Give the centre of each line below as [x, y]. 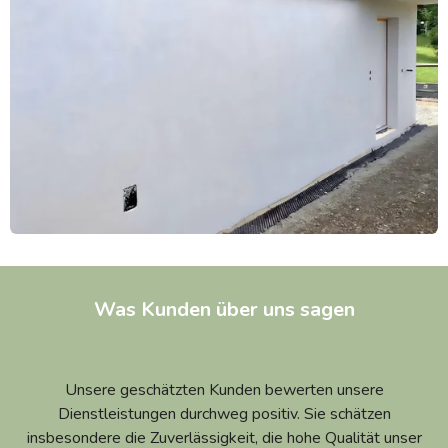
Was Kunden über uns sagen [224, 309]
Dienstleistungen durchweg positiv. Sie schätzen [224, 413]
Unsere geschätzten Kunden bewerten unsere [224, 389]
